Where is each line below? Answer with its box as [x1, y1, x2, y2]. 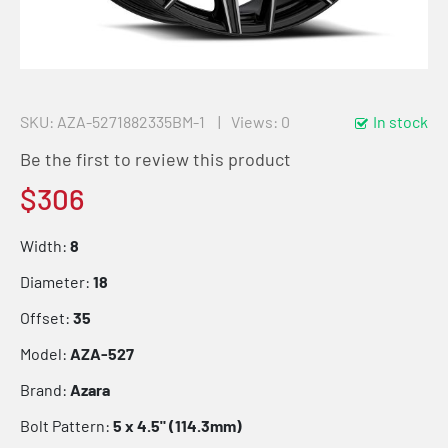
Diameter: [20, 272, 93, 291]
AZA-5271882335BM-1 [57, 112, 205, 131]
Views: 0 [231, 112, 290, 131]
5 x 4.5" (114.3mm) [113, 416, 242, 435]
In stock [373, 112, 428, 131]
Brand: [20, 380, 70, 399]
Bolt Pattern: [20, 416, 113, 435]
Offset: [20, 308, 73, 327]
